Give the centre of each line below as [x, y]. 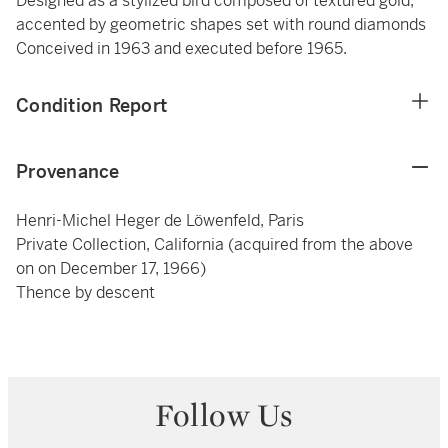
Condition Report [91, 105]
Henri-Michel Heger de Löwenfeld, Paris [160, 220]
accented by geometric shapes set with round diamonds [221, 24]
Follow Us [224, 415]
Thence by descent [85, 292]
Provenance [68, 171]
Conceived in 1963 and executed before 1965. [181, 48]
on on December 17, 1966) [111, 268]
